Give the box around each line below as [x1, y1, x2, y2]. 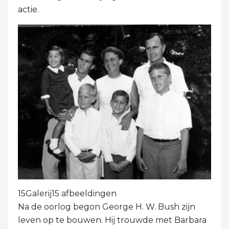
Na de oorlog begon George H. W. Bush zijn [18, 202, 195, 212]
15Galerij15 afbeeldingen [18, 189, 117, 199]
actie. [18, 4, 39, 14]
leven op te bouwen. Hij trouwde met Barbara [18, 215, 207, 225]
